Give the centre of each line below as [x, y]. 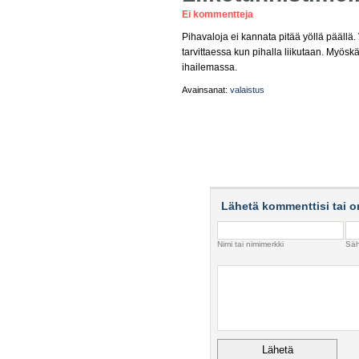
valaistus [247, 90]
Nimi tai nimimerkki [250, 244]
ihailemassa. [210, 67]
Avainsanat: [206, 90]
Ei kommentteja [218, 14]
